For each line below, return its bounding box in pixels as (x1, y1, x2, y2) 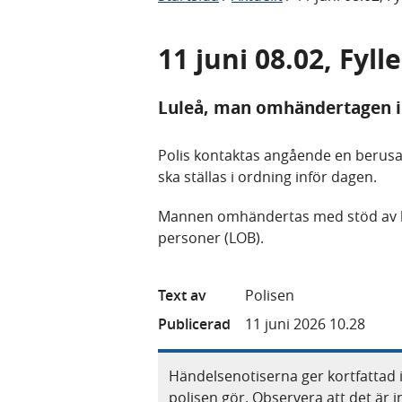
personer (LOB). (158, 227, 264, 248)
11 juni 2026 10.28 (245, 313, 365, 334)
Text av (158, 284, 206, 305)
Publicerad (158, 313, 231, 334)
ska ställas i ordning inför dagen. (158, 166, 377, 187)
